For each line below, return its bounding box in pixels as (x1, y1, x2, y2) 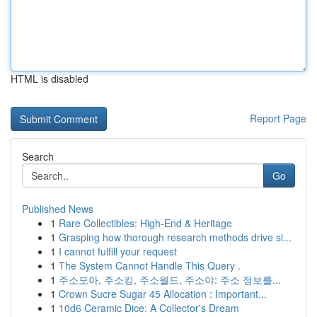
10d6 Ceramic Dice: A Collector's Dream (59, 301, 239, 315)
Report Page (250, 111, 306, 125)
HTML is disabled (11, 71, 88, 86)
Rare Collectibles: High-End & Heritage (59, 216, 232, 230)
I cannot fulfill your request (59, 244, 177, 258)
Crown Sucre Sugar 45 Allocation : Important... (59, 287, 267, 301)
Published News (22, 202, 93, 216)
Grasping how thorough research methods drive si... (59, 230, 292, 244)
